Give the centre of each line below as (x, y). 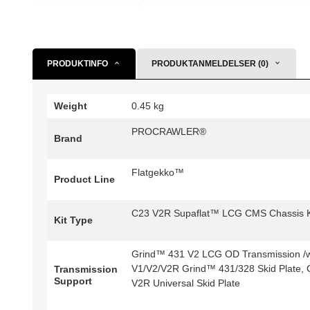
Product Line (84, 180)
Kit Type (73, 220)
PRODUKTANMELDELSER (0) (210, 64)
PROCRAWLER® (169, 132)
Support (73, 281)
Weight (71, 106)
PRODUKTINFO (77, 64)
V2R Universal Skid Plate (186, 283)
